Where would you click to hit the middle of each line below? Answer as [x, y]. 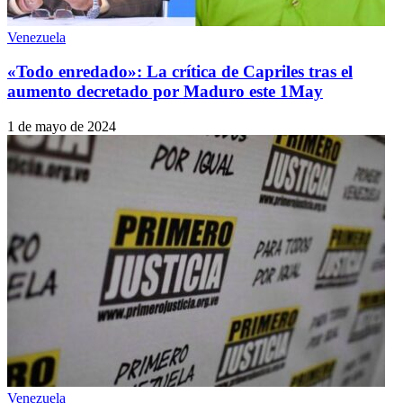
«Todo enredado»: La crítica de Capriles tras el [180, 72]
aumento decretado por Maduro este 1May [165, 92]
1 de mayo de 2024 [62, 126]
